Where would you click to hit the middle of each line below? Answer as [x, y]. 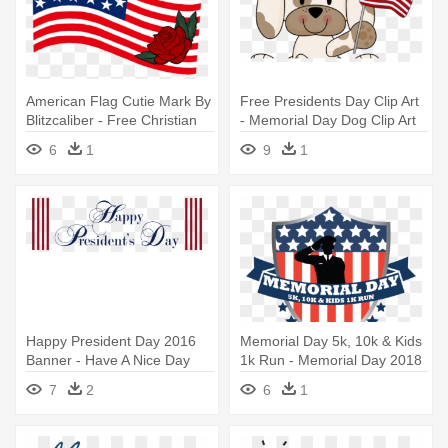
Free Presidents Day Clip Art [329, 100]
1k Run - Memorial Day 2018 [331, 359]
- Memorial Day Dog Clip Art [328, 119]
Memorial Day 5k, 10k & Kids [331, 340]
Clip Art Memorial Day [94, 138]
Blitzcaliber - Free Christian [111, 119]
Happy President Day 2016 [111, 340]
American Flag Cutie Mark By [118, 100]
